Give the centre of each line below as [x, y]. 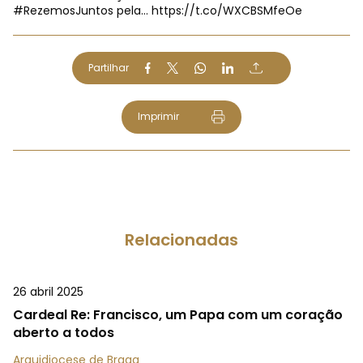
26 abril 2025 [48, 292]
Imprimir [158, 116]
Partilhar [109, 68]
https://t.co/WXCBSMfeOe [227, 11]
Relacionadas [181, 240]
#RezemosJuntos [63, 11]
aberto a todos [64, 333]
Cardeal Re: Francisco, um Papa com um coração [178, 315]
